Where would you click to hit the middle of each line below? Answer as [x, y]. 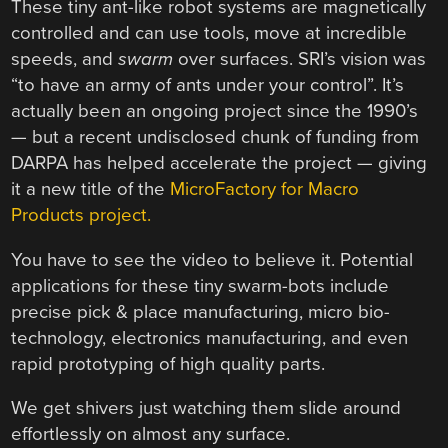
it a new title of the [91, 189]
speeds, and [65, 59]
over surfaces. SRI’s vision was [300, 59]
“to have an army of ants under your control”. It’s [208, 85]
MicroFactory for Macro [265, 189]
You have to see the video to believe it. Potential [212, 259]
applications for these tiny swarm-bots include [200, 285]
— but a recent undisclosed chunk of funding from [215, 137]
